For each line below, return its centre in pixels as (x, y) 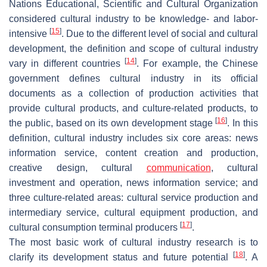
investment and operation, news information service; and (133, 182)
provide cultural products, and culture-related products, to (133, 108)
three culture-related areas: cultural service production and (133, 197)
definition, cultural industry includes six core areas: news (133, 138)
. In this (243, 123)
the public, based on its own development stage (112, 123)
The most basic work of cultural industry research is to (133, 242)
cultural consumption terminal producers (94, 227)
